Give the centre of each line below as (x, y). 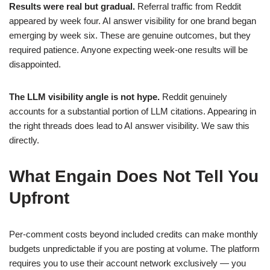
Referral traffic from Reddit (188, 7)
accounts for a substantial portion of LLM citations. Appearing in (133, 111)
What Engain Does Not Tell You (134, 177)
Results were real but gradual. (72, 7)
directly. (24, 140)
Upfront (39, 198)
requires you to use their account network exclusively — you (127, 263)
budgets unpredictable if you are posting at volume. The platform (134, 249)
